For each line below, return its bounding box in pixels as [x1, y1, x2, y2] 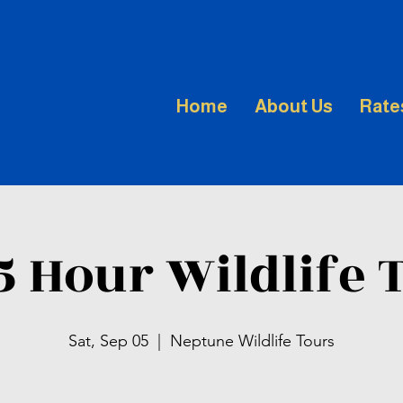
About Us [255, 96, 333, 116]
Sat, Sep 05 [68, 331, 148, 351]
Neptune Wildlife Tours [170, 331, 335, 351]
